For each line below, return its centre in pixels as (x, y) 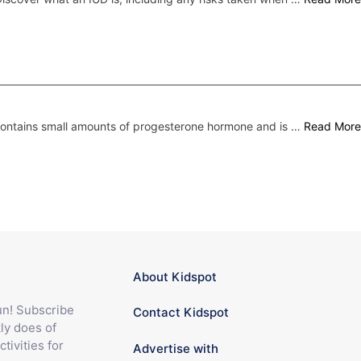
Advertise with (176, 348)
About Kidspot (175, 276)
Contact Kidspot (181, 313)
